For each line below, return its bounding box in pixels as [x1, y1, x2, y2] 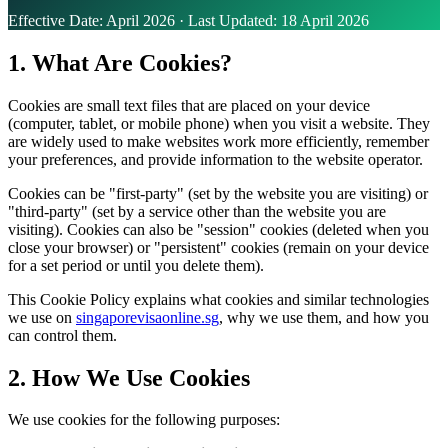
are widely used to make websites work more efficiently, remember [8, 132, 429, 150]
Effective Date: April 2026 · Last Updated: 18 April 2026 [8, 11, 369, 29]
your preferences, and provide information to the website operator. [8, 150, 423, 168]
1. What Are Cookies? [8, 49, 232, 76]
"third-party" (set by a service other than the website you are [8, 202, 386, 220]
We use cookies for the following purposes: [8, 411, 280, 429]
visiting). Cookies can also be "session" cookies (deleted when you [8, 220, 429, 238]
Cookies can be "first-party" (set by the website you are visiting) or [8, 184, 428, 202]
